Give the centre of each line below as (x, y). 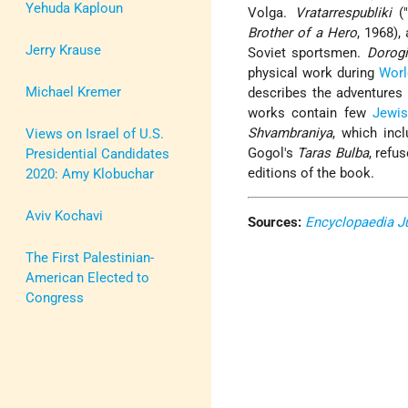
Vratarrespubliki (343, 13)
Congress (55, 297)
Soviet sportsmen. (307, 53)
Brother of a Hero (302, 33)
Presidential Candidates (97, 153)
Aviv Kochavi (64, 215)
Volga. (271, 13)
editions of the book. (311, 173)
